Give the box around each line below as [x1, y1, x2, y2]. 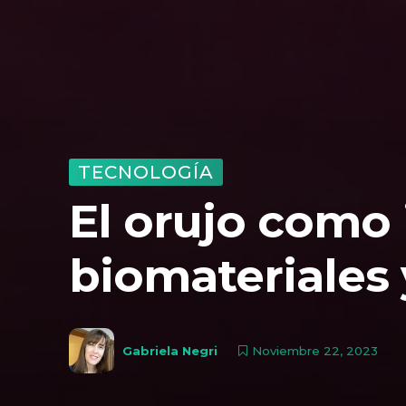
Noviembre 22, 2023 [252, 343, 378, 358]
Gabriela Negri [122, 343, 217, 358]
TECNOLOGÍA [78, 161, 214, 183]
